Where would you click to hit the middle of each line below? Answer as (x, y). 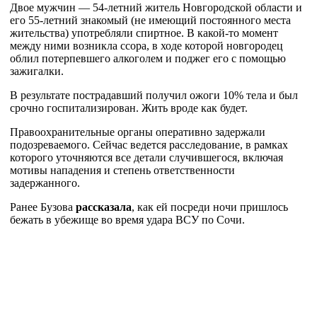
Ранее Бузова (43, 207)
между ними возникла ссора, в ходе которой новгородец (146, 46)
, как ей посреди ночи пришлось (210, 207)
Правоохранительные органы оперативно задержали (138, 132)
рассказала (104, 207)
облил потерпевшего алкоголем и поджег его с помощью (148, 58)
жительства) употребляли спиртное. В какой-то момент (144, 33)
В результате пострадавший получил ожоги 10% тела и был (154, 95)
